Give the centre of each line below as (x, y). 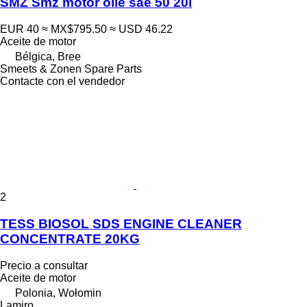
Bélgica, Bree (48, 57)
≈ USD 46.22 (141, 29)
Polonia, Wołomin (58, 293)
